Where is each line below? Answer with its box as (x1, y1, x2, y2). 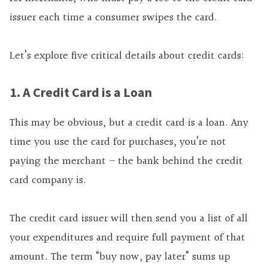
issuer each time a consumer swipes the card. (10, 9, 220, 27)
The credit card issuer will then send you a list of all (10, 210, 248, 228)
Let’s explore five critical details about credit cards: (10, 47, 244, 65)
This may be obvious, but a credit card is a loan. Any (10, 114, 248, 132)
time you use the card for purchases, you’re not (10, 133, 226, 151)
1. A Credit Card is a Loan (10, 84, 152, 101)
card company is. (10, 172, 86, 190)
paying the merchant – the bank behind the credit (10, 153, 243, 170)
